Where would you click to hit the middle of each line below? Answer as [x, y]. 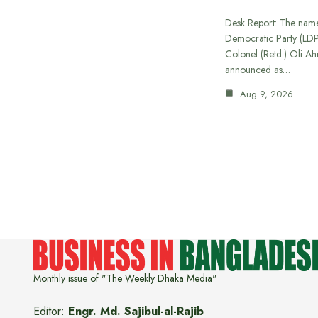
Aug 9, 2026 [265, 94]
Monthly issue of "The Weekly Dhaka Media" [125, 278]
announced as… [258, 70]
